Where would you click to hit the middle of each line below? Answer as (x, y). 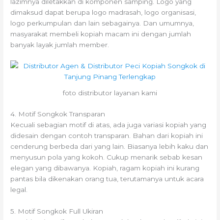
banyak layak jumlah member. (60, 44)
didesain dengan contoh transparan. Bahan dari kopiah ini (107, 135)
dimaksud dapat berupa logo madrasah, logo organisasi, (103, 12)
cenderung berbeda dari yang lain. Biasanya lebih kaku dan (110, 146)
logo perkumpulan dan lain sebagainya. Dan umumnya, (102, 23)
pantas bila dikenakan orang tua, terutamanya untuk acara (107, 179)
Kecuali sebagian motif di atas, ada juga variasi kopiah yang (109, 124)
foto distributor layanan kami (110, 93)
